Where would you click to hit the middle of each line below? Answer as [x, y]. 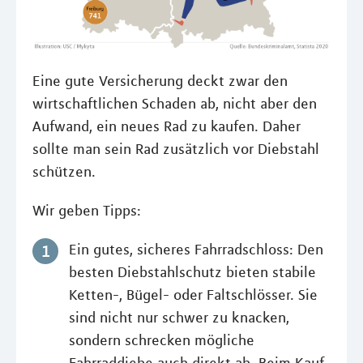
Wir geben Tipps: [87, 210]
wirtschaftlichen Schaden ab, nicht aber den [175, 103]
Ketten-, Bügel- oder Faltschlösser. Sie [193, 295]
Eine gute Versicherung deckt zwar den [160, 81]
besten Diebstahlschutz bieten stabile [192, 272]
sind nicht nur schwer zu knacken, [179, 317]
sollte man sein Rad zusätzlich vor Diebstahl [176, 149]
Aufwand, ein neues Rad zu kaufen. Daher [167, 126]
